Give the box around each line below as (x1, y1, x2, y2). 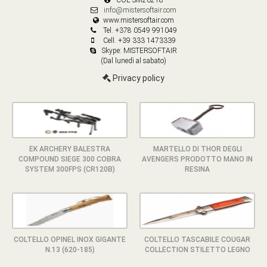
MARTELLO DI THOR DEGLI (153, 144, 242, 153)
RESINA (185, 164, 210, 173)
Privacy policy (111, 73, 164, 83)
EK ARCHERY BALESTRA (29, 144, 110, 153)
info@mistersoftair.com (102, 5, 176, 14)
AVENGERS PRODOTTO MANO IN (142, 154, 253, 163)
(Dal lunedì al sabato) (101, 56, 166, 65)
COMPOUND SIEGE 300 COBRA (18, 154, 121, 163)
